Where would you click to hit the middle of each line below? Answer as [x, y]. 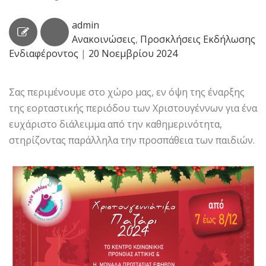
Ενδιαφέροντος [44, 54]
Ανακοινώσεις [104, 39]
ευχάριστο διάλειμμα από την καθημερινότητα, [115, 124]
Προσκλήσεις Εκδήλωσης [198, 39]
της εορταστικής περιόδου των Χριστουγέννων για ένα [133, 108]
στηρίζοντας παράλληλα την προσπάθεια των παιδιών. [132, 140]
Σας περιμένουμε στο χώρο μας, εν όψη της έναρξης [127, 92]
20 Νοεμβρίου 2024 [133, 54]
